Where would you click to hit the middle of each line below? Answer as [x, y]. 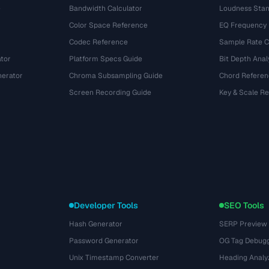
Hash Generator [96, 224]
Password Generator [104, 241]
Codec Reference [99, 42]
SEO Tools [244, 205]
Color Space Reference [109, 25]
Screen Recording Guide [110, 92]
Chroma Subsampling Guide [116, 76]
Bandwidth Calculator [106, 8]
